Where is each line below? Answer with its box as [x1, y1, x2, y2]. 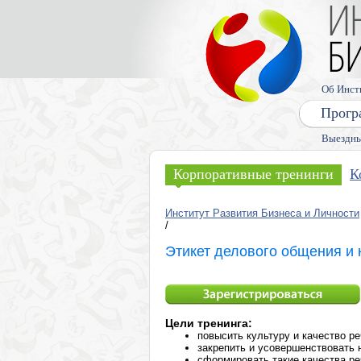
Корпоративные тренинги [173, 166, 334, 182]
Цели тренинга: [165, 317, 252, 330]
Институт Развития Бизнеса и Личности [165, 207, 359, 219]
